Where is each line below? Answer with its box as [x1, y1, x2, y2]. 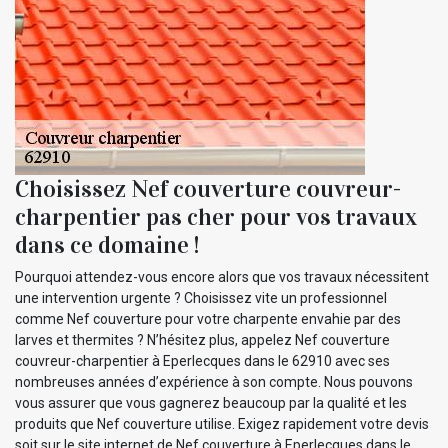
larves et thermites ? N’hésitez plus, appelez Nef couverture [15, 331, 390, 348]
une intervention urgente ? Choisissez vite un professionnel [15, 289, 387, 306]
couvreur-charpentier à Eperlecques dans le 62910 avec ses [15, 352, 390, 369]
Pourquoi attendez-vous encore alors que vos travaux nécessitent [15, 268, 429, 285]
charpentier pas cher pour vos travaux [15, 201, 417, 232]
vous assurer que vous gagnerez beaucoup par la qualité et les [15, 394, 407, 411]
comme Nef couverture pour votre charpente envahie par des [15, 310, 401, 327]
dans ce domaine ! [15, 229, 199, 260]
